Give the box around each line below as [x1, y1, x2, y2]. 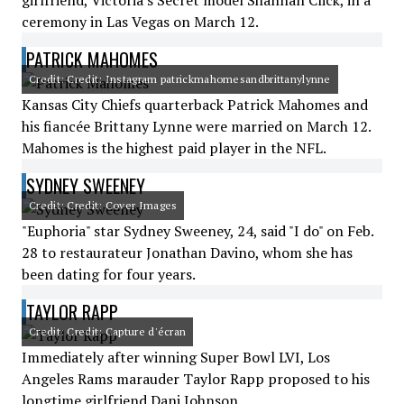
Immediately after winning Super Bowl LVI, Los [22, 347, 330, 367]
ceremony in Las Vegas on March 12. [22, 12, 259, 32]
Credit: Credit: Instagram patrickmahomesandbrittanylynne [29, 72, 331, 86]
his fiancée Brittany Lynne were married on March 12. [22, 116, 371, 136]
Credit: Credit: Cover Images [29, 198, 178, 212]
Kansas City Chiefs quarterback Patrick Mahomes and [22, 95, 368, 115]
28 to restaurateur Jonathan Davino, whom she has [22, 243, 353, 262]
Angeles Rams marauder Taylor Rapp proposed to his [22, 369, 370, 389]
